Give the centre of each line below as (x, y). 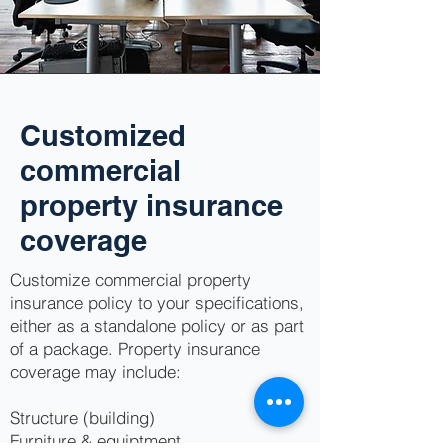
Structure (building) (82, 417)
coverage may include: (95, 371)
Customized (103, 135)
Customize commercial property (130, 279)
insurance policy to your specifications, (157, 302)
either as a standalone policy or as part (157, 325)
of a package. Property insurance (135, 348)
